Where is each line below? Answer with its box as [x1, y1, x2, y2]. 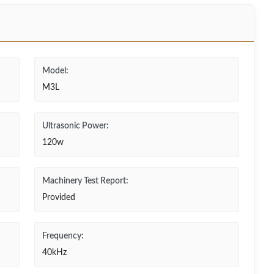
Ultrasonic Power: [42, 122, 109, 130]
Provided [42, 193, 75, 202]
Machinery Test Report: [42, 177, 128, 185]
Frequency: [42, 232, 84, 240]
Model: [42, 67, 68, 75]
